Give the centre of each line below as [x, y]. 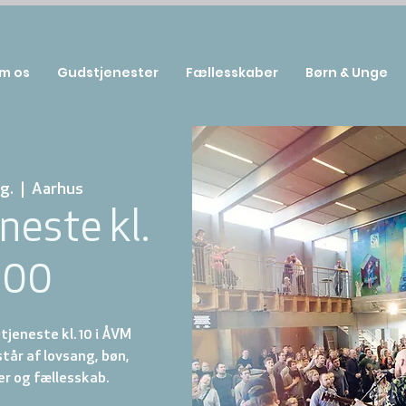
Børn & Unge [347, 72]
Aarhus [58, 190]
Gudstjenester [108, 72]
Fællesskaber [232, 72]
